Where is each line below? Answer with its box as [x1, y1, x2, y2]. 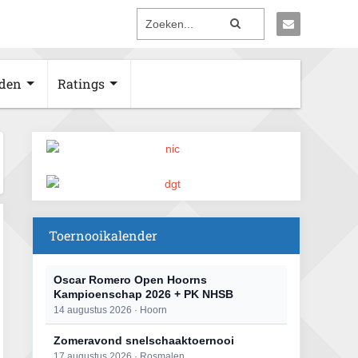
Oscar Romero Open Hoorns [54, 273, 207, 286]
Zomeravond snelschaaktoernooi [54, 334, 234, 347]
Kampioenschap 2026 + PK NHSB [54, 288, 233, 300]
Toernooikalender [49, 227, 157, 244]
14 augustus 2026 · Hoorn [54, 304, 167, 316]
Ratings [58, 75, 105, 92]
